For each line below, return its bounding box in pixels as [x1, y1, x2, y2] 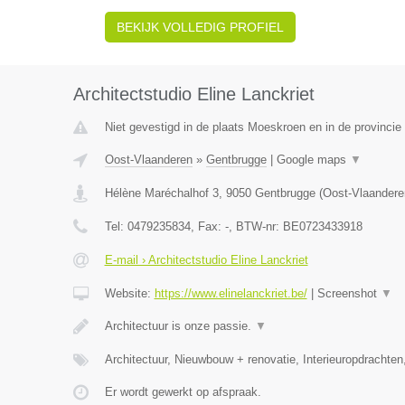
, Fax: [190, 220, 225, 233]
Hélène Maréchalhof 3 [104, 186, 219, 200]
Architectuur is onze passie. [104, 319, 255, 333]
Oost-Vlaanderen [104, 153, 193, 166]
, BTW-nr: [228, 220, 283, 233]
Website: [104, 287, 155, 300]
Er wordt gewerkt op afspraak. [104, 385, 261, 399]
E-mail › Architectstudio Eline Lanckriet [104, 253, 308, 267]
